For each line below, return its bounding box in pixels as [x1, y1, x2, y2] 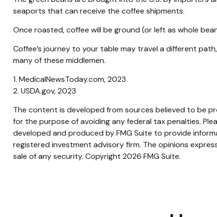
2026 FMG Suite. [122, 151, 181, 162]
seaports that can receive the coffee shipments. [13, 6, 185, 16]
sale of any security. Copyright [13, 151, 123, 162]
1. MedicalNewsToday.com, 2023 [13, 74, 126, 85]
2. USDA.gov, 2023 [13, 86, 76, 96]
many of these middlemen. [13, 55, 106, 66]
